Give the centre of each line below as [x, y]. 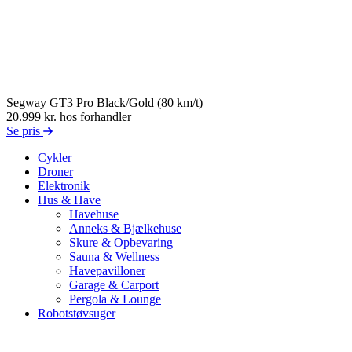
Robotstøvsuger [77, 313]
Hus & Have [69, 200]
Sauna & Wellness [114, 256]
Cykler [55, 157]
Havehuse [94, 214]
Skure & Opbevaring [121, 242]
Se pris [25, 130]
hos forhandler [95, 116]
